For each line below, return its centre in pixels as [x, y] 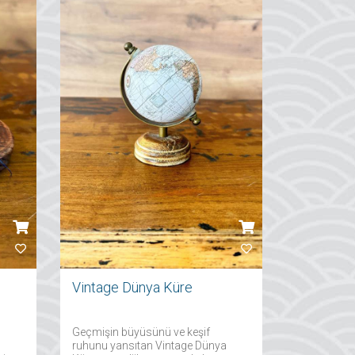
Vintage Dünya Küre [132, 287]
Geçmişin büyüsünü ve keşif [141, 332]
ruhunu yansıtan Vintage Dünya [149, 345]
